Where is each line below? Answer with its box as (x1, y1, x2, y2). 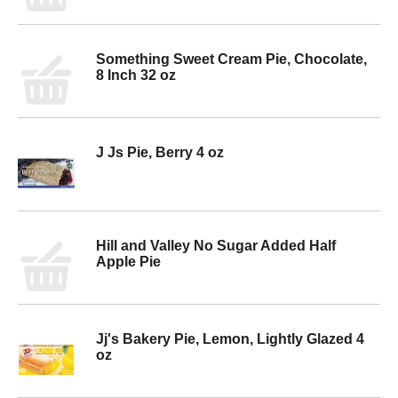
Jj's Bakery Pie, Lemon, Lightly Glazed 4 (96, 331, 364, 346)
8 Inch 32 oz (96, 68, 176, 83)
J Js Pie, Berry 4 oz (96, 145, 224, 160)
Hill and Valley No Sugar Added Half (96, 238, 336, 253)
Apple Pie (96, 254, 161, 269)
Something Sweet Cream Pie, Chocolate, (96, 52, 367, 67)
